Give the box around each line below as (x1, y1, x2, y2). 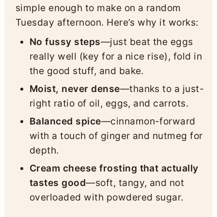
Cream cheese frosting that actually (29, 162, 199, 174)
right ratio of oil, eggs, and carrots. (29, 97, 189, 109)
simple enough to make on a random (15, 1, 181, 14)
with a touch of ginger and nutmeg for (29, 129, 203, 141)
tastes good (29, 176, 86, 188)
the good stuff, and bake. (29, 64, 144, 77)
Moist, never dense (29, 82, 120, 94)
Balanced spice (29, 115, 101, 127)
